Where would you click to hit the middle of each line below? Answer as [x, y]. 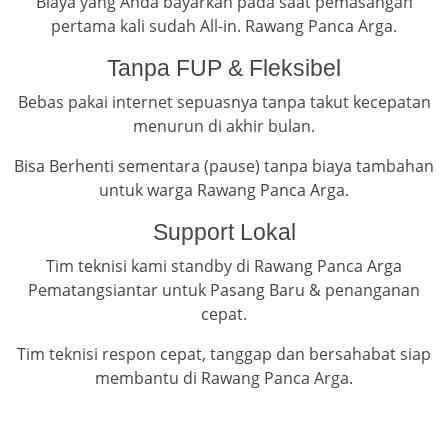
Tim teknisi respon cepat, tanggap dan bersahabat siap [224, 354]
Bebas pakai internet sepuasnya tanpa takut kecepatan [224, 102]
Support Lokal [224, 232]
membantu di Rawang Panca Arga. [224, 378]
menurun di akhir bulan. [224, 126]
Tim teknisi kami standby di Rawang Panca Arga [224, 266]
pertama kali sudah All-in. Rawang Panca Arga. [224, 26]
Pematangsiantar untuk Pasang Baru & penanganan [224, 290]
